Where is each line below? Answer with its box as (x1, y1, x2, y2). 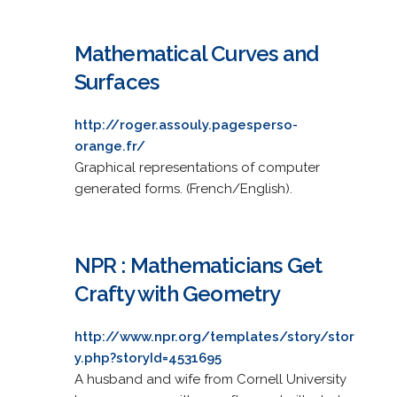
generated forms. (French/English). (74, 180, 292, 197)
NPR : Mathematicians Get (74, 252, 323, 278)
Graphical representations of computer (74, 159, 320, 175)
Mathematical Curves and (74, 40, 319, 66)
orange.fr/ (74, 137, 145, 154)
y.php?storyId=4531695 (74, 349, 222, 366)
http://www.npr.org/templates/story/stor (74, 328, 354, 345)
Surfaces (74, 68, 160, 95)
